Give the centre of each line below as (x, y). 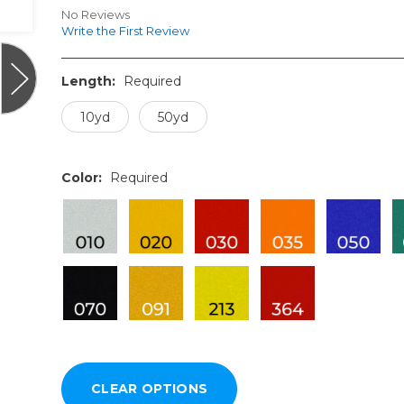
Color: (83, 178)
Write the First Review (125, 31)
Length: (90, 82)
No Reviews (95, 15)
